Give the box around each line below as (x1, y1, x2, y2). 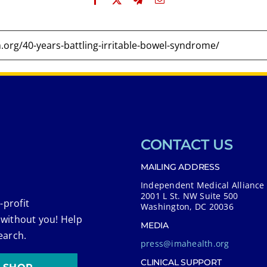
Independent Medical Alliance (141, 179, 265, 191)
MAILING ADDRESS (141, 161, 220, 172)
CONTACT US (141, 135, 233, 153)
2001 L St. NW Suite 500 (141, 190, 238, 201)
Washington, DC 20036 (141, 200, 234, 212)
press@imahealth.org (141, 237, 229, 249)
